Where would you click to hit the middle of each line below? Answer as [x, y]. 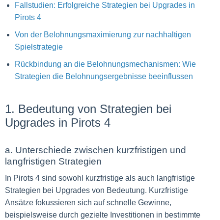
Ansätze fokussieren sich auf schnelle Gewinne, [88, 203]
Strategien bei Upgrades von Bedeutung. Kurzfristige [96, 190]
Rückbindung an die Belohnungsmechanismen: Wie [105, 64]
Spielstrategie [39, 47]
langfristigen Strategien [53, 161]
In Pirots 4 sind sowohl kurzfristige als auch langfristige [100, 178]
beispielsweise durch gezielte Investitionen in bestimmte [103, 215]
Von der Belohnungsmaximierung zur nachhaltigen [103, 35]
